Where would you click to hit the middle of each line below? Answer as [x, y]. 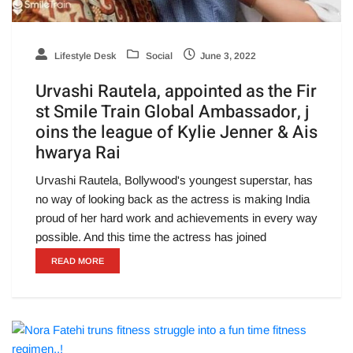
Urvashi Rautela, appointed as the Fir [176, 92]
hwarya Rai [78, 153]
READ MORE [78, 261]
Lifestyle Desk [84, 56]
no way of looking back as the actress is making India [173, 199]
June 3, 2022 [228, 56]
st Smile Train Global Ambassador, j [173, 112]
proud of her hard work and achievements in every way [176, 218]
